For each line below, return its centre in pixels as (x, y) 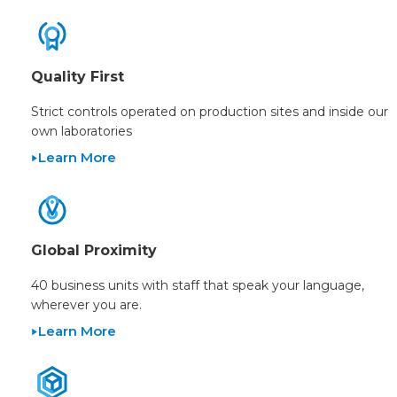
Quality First (78, 77)
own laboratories (82, 132)
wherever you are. (86, 305)
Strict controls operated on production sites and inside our (210, 112)
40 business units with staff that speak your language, (198, 286)
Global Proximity (94, 251)
